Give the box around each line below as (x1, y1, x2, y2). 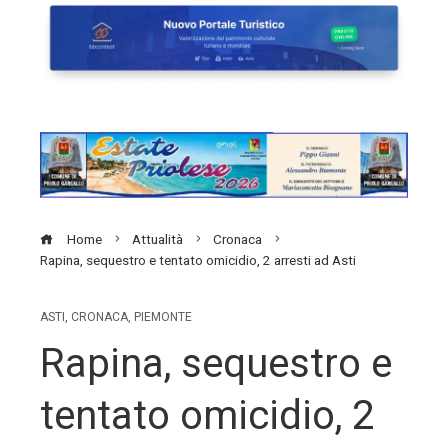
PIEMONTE (134, 310, 192, 324)
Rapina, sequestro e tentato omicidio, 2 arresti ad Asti (40, 252, 356, 268)
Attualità (132, 231, 183, 247)
